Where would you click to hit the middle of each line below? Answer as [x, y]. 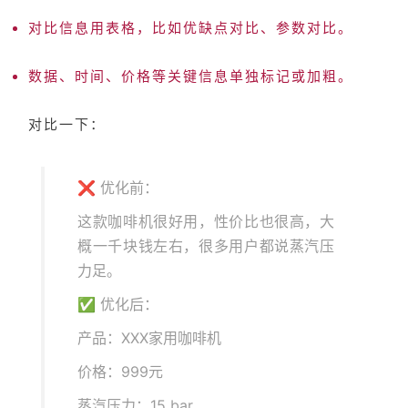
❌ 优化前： [118, 188]
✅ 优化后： [118, 304]
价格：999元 [120, 372]
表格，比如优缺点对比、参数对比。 [229, 28]
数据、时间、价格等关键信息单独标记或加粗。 [191, 76]
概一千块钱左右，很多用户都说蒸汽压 [206, 246]
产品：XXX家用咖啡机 [149, 338]
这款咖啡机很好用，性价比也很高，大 [206, 221]
